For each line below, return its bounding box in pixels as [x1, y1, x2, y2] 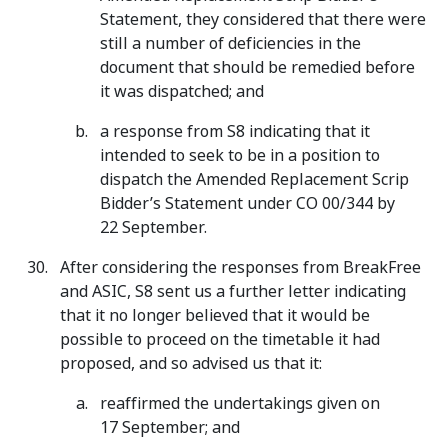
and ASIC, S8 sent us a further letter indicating [60, 280, 406, 303]
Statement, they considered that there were [100, 8, 426, 31]
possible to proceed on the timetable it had [60, 328, 380, 351]
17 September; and [100, 416, 240, 439]
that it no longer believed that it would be [60, 304, 370, 327]
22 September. [100, 216, 207, 239]
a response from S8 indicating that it [100, 120, 370, 143]
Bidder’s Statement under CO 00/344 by [100, 192, 395, 215]
